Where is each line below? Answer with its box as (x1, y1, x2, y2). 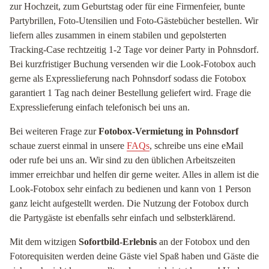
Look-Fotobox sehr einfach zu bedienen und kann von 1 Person (10, 184, 251, 194)
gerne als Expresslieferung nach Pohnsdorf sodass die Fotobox (10, 73, 246, 83)
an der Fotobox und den (157, 237, 250, 247)
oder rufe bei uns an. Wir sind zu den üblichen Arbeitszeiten (10, 155, 235, 165)
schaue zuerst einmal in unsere (10, 141, 127, 151)
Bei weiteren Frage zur (10, 126, 98, 136)
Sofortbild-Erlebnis (79, 237, 157, 247)
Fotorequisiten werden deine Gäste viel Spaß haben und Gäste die (10, 251, 259, 261)
